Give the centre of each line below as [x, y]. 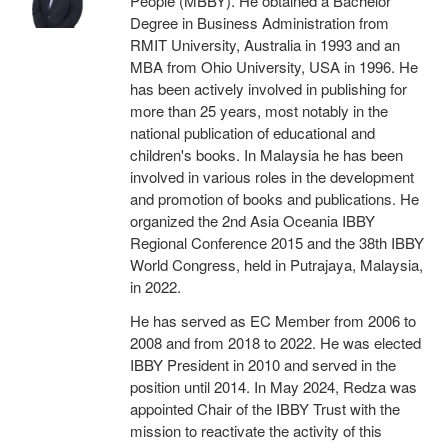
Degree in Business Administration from [259, 22]
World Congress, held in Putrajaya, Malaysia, [276, 264]
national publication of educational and [252, 132]
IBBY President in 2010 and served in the [262, 364]
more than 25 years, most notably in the [258, 110]
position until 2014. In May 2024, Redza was [273, 386]
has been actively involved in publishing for [268, 88]
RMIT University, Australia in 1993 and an [264, 44]
